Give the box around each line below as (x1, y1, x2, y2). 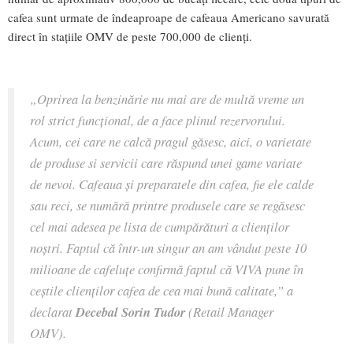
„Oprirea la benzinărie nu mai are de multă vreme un (30, 90, 304, 108)
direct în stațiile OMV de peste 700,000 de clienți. (8, 28, 252, 45)
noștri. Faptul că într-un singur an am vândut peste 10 (30, 239, 307, 257)
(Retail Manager (185, 303, 273, 321)
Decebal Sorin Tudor (76, 303, 185, 321)
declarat (30, 303, 76, 321)
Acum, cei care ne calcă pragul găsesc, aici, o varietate (30, 132, 311, 150)
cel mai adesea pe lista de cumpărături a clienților (30, 217, 289, 236)
